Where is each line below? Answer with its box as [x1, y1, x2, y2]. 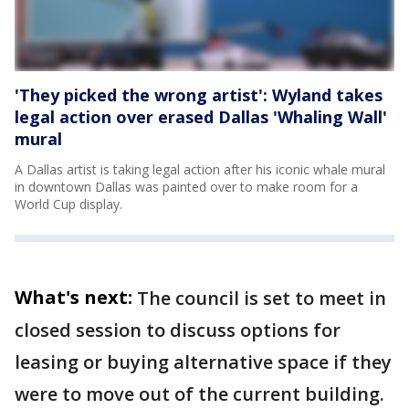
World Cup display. [15, 194, 122, 213]
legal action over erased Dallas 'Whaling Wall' [15, 105, 387, 128]
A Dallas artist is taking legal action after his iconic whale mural [15, 160, 385, 178]
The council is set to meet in [137, 285, 386, 310]
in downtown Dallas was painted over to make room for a [15, 177, 358, 195]
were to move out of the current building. [15, 381, 384, 406]
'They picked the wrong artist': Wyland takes [15, 83, 383, 106]
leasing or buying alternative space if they [15, 349, 392, 374]
